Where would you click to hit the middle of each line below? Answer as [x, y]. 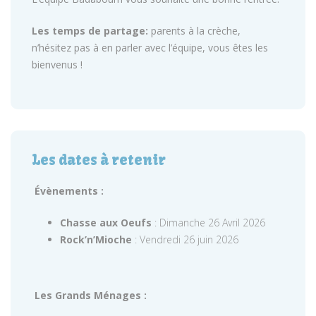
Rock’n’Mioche [96, 239]
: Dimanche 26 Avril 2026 [208, 223]
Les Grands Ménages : [91, 295]
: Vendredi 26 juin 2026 [185, 239]
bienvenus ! [57, 65]
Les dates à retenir [99, 160]
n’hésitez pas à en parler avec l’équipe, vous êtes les [150, 48]
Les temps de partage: [90, 31]
